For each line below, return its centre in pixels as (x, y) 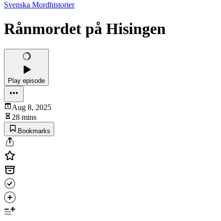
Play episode (26, 80)
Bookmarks (34, 131)
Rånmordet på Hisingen (85, 29)
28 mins (24, 117)
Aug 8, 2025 (32, 107)
